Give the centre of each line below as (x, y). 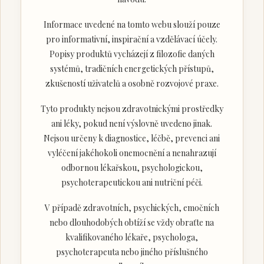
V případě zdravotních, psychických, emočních (132, 207)
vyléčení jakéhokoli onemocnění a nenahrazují (132, 153)
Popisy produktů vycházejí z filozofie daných (132, 54)
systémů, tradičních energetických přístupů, (132, 68)
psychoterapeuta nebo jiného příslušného (132, 252)
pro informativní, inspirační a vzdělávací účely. (132, 39)
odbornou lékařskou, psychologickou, (132, 167)
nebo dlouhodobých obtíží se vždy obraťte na (132, 222)
